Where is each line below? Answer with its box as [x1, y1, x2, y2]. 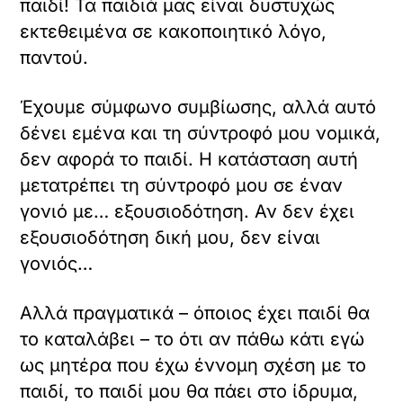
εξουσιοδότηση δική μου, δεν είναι [20, 226, 321, 248]
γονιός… [20, 252, 94, 274]
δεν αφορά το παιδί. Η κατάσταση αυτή [20, 148, 359, 170]
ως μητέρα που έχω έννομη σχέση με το [20, 354, 367, 376]
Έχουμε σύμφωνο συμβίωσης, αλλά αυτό [20, 95, 377, 118]
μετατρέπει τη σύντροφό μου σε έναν [20, 174, 344, 196]
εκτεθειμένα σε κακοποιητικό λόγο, [20, 20, 327, 42]
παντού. [20, 46, 89, 68]
